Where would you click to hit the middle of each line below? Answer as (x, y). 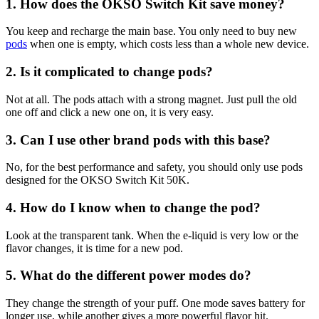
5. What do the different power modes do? (129, 276)
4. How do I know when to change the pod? (133, 207)
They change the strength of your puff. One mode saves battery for (155, 303)
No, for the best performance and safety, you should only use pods (154, 167)
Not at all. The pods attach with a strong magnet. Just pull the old (151, 99)
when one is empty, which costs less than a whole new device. (168, 44)
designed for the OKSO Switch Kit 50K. (98, 180)
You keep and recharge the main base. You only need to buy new (151, 31)
